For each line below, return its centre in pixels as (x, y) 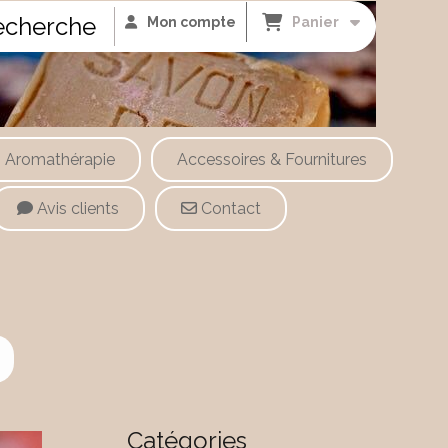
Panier (318, 22)
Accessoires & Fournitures (272, 159)
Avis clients (76, 208)
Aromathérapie (60, 159)
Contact (229, 208)
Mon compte (191, 22)
